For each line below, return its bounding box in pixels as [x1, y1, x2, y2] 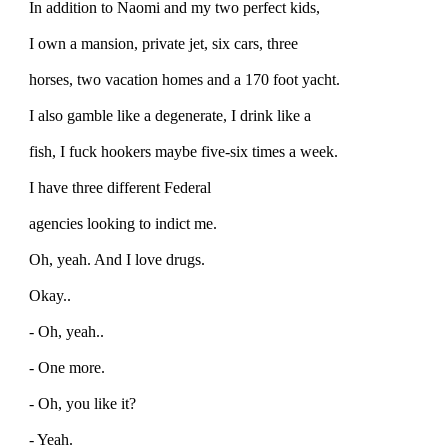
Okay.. [29, 286, 71, 304]
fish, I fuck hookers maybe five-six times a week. [29, 142, 338, 160]
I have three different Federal [29, 178, 211, 196]
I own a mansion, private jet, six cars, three [29, 34, 298, 52]
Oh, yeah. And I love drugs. [29, 250, 205, 268]
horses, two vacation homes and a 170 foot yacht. [29, 70, 340, 88]
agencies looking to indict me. [29, 214, 217, 232]
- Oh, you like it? [29, 394, 136, 412]
